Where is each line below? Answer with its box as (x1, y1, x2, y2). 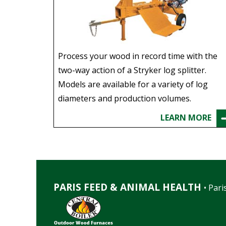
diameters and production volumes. (58, 92, 191, 104)
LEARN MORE (160, 111, 212, 123)
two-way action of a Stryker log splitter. (58, 64, 206, 76)
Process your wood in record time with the (58, 50, 217, 62)
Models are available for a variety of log (58, 78, 208, 90)
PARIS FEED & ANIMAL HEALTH (53, 180, 201, 194)
